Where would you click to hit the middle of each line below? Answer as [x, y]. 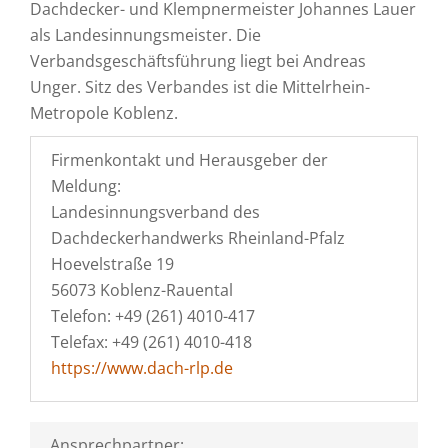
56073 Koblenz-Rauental [142, 290]
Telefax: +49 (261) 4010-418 [151, 342]
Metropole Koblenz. [104, 113]
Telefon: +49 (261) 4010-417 [153, 316]
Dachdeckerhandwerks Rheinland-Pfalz [198, 238]
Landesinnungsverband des [155, 212]
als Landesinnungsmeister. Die [145, 35]
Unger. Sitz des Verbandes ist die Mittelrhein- [200, 87]
